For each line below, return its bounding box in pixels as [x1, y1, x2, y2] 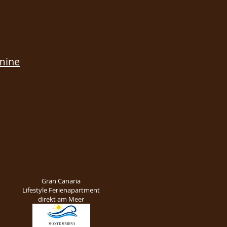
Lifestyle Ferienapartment [22, 185, 100, 195]
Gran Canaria [42, 176, 81, 185]
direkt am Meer [38, 195, 84, 204]
